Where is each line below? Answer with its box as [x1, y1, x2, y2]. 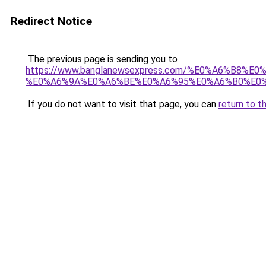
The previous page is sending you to [26, 53, 178, 65]
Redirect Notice [11, 14, 92, 28]
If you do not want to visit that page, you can [26, 99, 218, 110]
